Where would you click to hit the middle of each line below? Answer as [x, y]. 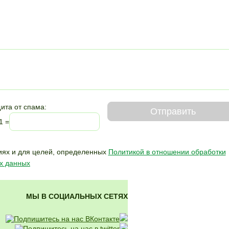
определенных [81, 152]
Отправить [173, 111]
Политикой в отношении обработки [167, 152]
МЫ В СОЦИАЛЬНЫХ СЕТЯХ [77, 196]
